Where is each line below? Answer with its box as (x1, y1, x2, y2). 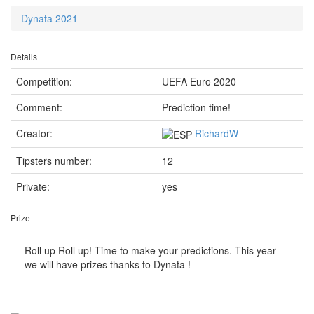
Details (11, 50, 37, 62)
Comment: (16, 100, 62, 114)
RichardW (195, 126, 238, 140)
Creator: (16, 126, 53, 140)
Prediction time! (162, 100, 231, 114)
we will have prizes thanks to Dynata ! (25, 257, 191, 271)
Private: (16, 179, 50, 193)
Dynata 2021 (21, 11, 78, 25)
